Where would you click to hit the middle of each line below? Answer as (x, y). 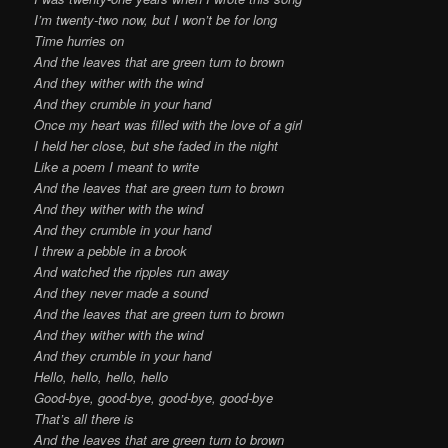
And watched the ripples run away (132, 271)
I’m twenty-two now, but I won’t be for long (156, 19)
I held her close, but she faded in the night (156, 145)
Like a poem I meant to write (117, 166)
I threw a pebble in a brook (111, 250)
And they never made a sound (121, 292)
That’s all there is (84, 418)
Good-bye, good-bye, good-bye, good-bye (154, 397)
